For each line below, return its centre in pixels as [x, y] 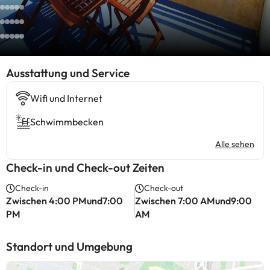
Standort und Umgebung [69, 246]
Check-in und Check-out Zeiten [85, 168]
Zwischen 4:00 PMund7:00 [64, 201]
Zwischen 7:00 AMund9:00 [194, 201]
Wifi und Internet [66, 98]
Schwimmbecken [67, 122]
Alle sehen [235, 144]
